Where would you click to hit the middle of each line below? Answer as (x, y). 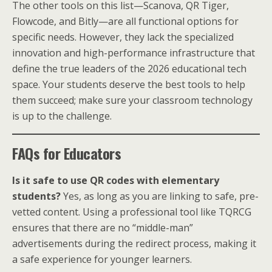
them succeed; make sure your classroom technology (132, 100)
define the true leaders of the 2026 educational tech (129, 68)
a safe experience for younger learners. (102, 259)
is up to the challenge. (62, 116)
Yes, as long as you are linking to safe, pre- (160, 196)
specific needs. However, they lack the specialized (123, 37)
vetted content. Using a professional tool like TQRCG (132, 212)
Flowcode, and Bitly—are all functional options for (125, 21)
